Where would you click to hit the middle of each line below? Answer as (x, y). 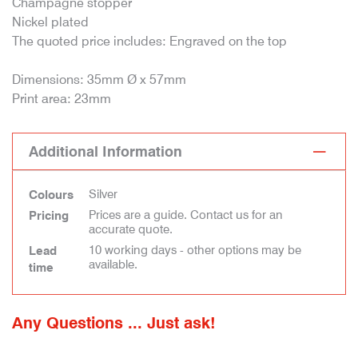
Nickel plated (50, 22)
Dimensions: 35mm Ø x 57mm (99, 80)
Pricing (49, 216)
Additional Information (105, 151)
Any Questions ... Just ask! (114, 323)
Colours (51, 195)
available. (113, 265)
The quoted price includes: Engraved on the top (149, 41)
